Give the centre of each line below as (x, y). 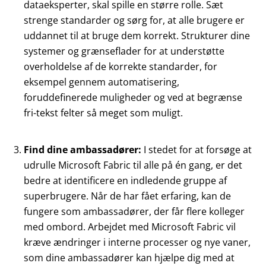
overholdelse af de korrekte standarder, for (121, 67)
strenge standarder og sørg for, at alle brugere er (134, 20)
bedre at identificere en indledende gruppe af (125, 181)
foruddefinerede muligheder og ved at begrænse (133, 98)
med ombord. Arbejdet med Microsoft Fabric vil (130, 227)
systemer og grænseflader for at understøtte (124, 51)
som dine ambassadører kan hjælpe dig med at (129, 258)
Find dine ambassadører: (84, 150)
